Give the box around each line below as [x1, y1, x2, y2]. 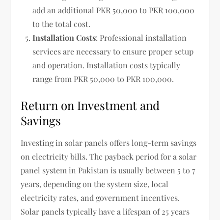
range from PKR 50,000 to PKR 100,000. [32, 73, 174, 84]
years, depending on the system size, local [21, 178, 169, 189]
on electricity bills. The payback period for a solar [21, 151, 197, 162]
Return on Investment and [21, 97, 160, 113]
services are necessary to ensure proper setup [32, 46, 194, 56]
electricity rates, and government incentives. [21, 192, 180, 203]
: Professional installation [96, 32, 187, 43]
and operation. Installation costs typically [32, 59, 181, 70]
